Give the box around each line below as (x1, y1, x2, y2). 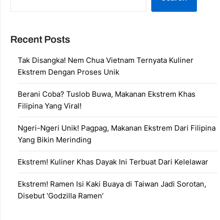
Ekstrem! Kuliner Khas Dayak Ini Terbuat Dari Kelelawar (18, 157, 208, 167)
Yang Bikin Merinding (18, 135, 91, 145)
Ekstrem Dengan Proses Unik (18, 67, 119, 77)
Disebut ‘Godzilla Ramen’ (18, 191, 104, 201)
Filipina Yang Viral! (18, 101, 82, 111)
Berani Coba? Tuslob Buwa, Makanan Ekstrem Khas (18, 89, 195, 99)
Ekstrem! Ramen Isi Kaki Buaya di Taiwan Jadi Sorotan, (18, 179, 206, 189)
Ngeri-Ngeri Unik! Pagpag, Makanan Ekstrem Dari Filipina (18, 123, 216, 133)
